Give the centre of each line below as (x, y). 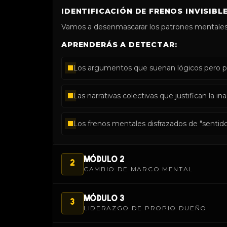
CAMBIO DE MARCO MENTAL (138, 169)
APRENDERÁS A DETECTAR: (119, 44)
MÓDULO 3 (104, 199)
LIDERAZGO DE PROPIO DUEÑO (145, 208)
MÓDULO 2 (104, 160)
